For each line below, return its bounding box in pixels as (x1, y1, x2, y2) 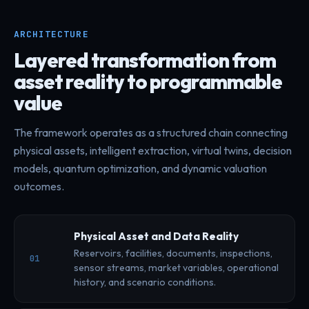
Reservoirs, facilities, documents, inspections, (74, 246, 272, 259)
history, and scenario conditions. (74, 275, 216, 288)
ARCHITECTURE (14, 28, 89, 40)
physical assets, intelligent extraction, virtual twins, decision (14, 143, 292, 157)
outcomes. (14, 179, 64, 193)
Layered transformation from (14, 47, 276, 72)
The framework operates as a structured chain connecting (14, 125, 288, 139)
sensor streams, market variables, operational (74, 261, 279, 274)
